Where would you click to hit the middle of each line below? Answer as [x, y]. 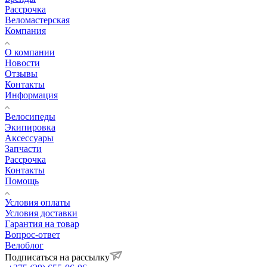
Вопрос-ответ [32, 235]
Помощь [22, 181]
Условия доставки [41, 213]
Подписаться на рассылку [57, 257]
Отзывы [21, 74]
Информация [31, 95]
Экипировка [30, 128]
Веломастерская [37, 20]
